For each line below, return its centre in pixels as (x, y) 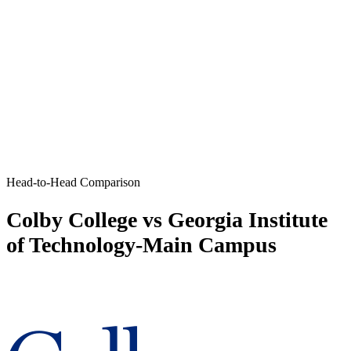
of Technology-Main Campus (141, 245)
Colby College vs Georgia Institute (167, 220)
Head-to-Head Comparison (73, 182)
